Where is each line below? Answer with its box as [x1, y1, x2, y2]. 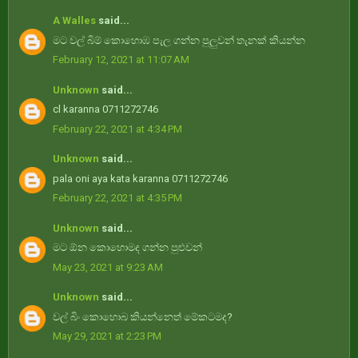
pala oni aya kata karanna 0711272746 [53, 172, 228, 185]
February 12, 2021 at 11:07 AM [53, 54, 189, 66]
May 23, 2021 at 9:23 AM [53, 261, 163, 273]
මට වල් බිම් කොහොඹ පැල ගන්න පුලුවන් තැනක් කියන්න [53, 34, 305, 46]
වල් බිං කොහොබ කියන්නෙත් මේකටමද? [53, 310, 233, 323]
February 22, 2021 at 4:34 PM [53, 122, 182, 135]
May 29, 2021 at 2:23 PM [53, 330, 161, 343]
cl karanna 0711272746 [53, 103, 158, 116]
